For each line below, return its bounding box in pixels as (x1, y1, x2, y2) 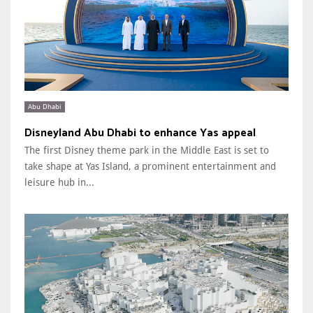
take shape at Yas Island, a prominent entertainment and (24, 160, 276, 172)
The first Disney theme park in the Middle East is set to (24, 144, 269, 156)
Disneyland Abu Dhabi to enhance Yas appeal (24, 123, 256, 143)
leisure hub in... (24, 176, 94, 188)
